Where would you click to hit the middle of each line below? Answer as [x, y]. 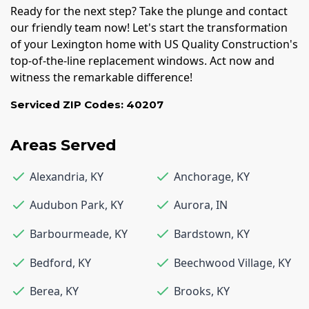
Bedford [51, 262]
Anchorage [202, 176]
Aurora [192, 205]
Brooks [192, 291]
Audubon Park [67, 205]
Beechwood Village [223, 262]
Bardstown [202, 234]
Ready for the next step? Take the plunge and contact [149, 11]
